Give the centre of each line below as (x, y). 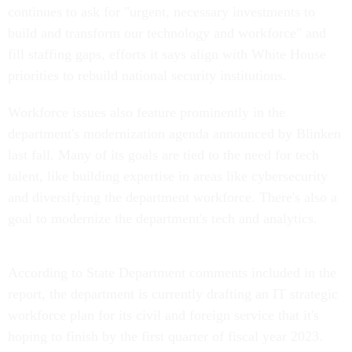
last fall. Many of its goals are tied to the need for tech (163, 155)
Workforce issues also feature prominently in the (147, 113)
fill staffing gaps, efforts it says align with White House (167, 55)
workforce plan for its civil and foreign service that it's (163, 315)
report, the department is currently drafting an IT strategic (173, 294)
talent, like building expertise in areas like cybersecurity (168, 176)
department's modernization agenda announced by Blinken (174, 134)
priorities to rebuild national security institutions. (149, 76)
